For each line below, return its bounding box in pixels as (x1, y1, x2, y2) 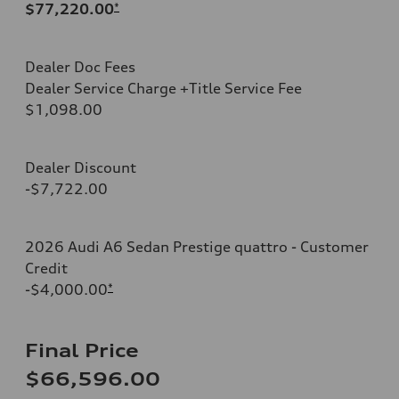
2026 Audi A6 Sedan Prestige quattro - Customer (25, 237, 369, 256)
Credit (25, 258, 68, 277)
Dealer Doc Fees (25, 57, 135, 76)
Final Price (25, 338, 139, 362)
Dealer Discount (25, 158, 136, 176)
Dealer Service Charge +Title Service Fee (25, 78, 302, 97)
